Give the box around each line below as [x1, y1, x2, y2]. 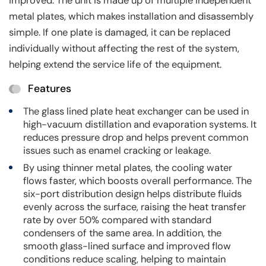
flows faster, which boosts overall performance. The [23, 175, 252, 188]
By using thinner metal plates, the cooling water [23, 161, 232, 175]
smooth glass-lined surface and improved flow [23, 240, 231, 253]
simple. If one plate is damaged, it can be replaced [9, 26, 230, 39]
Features [28, 82, 71, 96]
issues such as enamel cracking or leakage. [23, 144, 211, 157]
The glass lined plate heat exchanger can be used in [23, 105, 249, 118]
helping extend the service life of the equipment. [9, 58, 221, 71]
